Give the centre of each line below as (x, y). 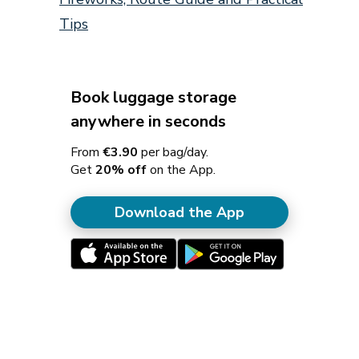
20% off (121, 170)
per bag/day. (173, 153)
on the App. (181, 170)
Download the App (179, 213)
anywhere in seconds (148, 122)
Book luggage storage (153, 98)
